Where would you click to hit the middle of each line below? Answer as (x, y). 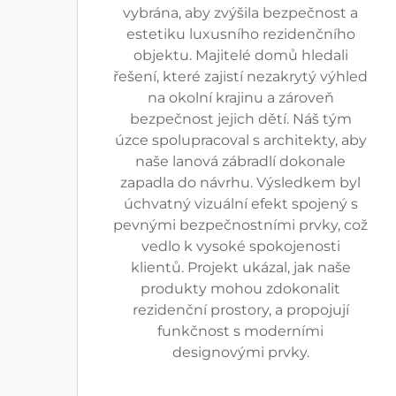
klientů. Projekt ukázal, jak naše (240, 267)
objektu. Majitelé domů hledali (240, 55)
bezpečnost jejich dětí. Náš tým (240, 119)
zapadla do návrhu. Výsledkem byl (240, 183)
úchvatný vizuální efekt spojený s (240, 204)
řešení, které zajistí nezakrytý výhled (240, 76)
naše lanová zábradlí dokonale (240, 161)
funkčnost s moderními (240, 331)
